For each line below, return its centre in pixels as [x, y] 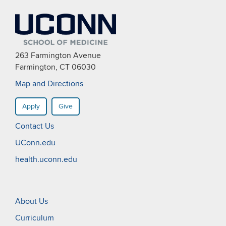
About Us [32, 201]
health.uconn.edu [46, 159]
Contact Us [35, 126]
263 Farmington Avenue [58, 55]
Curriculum [35, 218]
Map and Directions [49, 84]
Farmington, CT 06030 [55, 67]
